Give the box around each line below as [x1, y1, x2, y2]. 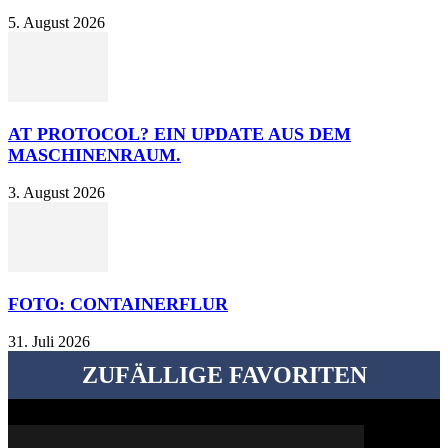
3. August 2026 [8, 184, 105, 202]
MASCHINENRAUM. [8, 145, 181, 166]
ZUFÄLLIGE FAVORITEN [81, 362, 367, 389]
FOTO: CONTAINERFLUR [8, 294, 228, 315]
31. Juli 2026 [8, 333, 90, 351]
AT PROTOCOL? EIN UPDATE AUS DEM [8, 124, 351, 145]
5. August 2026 [8, 14, 105, 32]
